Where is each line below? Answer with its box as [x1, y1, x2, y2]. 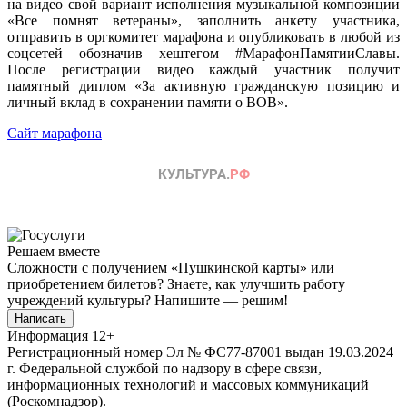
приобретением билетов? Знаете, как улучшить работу [7, 275, 345, 292]
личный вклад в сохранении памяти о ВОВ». [7, 94, 288, 110]
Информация [7, 327, 88, 343]
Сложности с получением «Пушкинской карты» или [7, 259, 334, 275]
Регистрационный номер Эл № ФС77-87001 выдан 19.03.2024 [7, 343, 393, 360]
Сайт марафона [7, 124, 102, 141]
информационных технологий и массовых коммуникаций [7, 376, 369, 392]
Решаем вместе [7, 243, 100, 259]
